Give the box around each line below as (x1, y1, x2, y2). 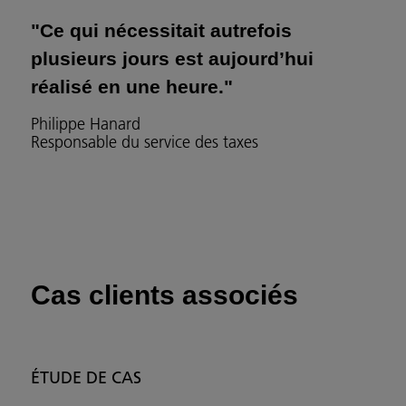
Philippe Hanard (31, 113, 140, 135)
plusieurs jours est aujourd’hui (31, 48, 314, 70)
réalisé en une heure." (31, 76, 233, 98)
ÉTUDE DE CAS (31, 367, 141, 389)
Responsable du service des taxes (31, 131, 258, 153)
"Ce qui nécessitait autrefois (31, 20, 292, 42)
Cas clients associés (31, 280, 298, 311)
